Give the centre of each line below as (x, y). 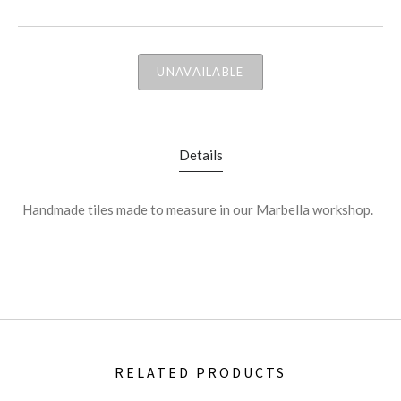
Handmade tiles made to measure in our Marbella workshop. (200, 209)
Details (200, 155)
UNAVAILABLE (200, 72)
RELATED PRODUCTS (200, 372)
